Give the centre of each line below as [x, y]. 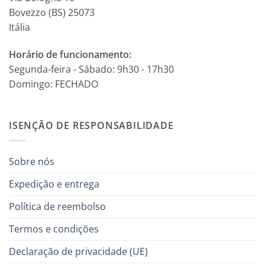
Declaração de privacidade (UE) [78, 251]
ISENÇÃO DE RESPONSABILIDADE [91, 126]
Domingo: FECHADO [54, 84]
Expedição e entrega [54, 184]
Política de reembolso [57, 206]
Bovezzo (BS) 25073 [52, 13]
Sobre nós [32, 161]
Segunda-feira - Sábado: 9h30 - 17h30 [91, 70]
